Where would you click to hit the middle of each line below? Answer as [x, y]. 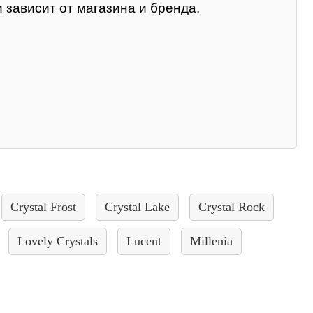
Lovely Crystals [58, 241]
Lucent [144, 241]
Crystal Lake [137, 207]
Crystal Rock [232, 207]
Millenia [211, 241]
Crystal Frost [43, 207]
